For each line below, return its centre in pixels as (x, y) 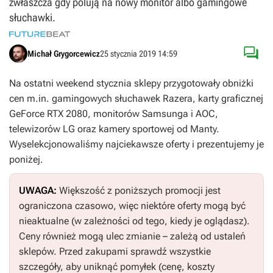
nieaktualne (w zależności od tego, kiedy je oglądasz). (134, 221)
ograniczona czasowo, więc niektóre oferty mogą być (132, 206)
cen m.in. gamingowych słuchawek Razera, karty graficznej (136, 98)
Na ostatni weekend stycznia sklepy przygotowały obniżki (131, 83)
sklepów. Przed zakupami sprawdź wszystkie (115, 251)
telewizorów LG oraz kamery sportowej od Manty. (114, 129)
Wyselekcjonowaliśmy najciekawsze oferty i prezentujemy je (136, 144)
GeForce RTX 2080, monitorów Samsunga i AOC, (114, 114)
